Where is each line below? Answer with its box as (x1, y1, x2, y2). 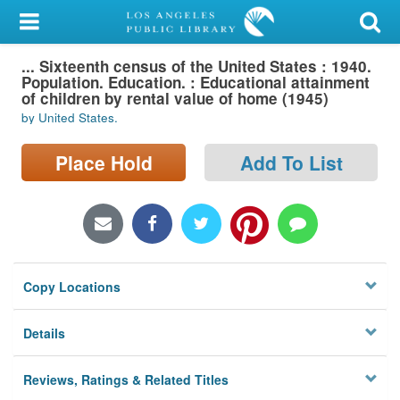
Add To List (239, 148, 343, 176)
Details (23, 324, 66, 343)
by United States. (21, 109, 118, 127)
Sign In (43, 100, 86, 120)
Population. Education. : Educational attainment (21, 71, 370, 93)
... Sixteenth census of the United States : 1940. (21, 54, 371, 77)
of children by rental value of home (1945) (21, 87, 329, 109)
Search (12, 146, 58, 166)
